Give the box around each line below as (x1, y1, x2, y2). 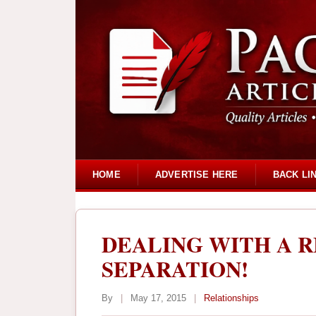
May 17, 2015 (128, 293, 189, 304)
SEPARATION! (102, 253, 248, 286)
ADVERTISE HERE (154, 169, 238, 180)
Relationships (204, 293, 259, 304)
